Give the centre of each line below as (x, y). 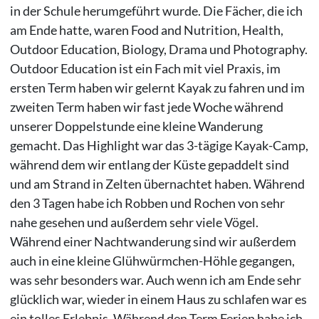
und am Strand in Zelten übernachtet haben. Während (157, 184)
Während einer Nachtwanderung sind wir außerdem (153, 242)
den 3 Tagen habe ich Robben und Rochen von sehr (147, 203)
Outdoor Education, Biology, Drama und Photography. (158, 49)
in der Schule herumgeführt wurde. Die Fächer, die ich (156, 11)
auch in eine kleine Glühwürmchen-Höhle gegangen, (152, 261)
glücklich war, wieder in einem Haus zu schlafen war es (158, 299)
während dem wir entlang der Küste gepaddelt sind (149, 165)
